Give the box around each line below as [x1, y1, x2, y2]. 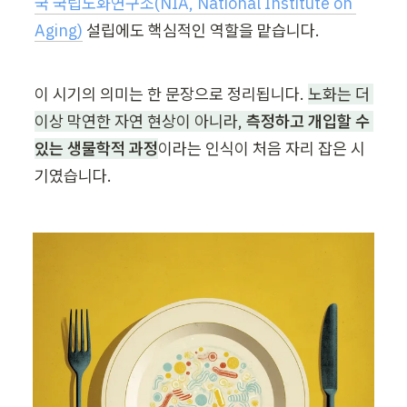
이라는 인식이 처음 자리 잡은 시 [158, 137, 365, 159]
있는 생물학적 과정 [35, 137, 158, 159]
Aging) [35, 19, 83, 41]
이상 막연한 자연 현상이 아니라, [35, 110, 246, 132]
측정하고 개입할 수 [246, 110, 370, 132]
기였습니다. [35, 164, 112, 186]
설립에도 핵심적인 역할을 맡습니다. [83, 19, 320, 41]
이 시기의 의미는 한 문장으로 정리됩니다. [35, 83, 308, 104]
